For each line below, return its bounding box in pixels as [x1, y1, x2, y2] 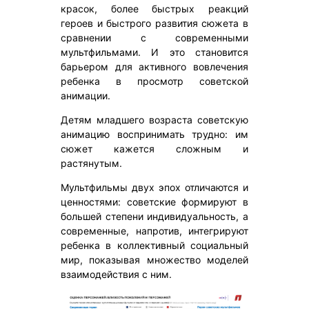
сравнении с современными [61, 32, 248, 44]
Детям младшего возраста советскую [61, 114, 248, 126]
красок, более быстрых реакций [61, 3, 248, 15]
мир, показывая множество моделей [61, 254, 248, 266]
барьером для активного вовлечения [61, 61, 248, 73]
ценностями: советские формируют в [61, 196, 248, 208]
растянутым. [61, 157, 122, 170]
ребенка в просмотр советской [61, 75, 248, 88]
